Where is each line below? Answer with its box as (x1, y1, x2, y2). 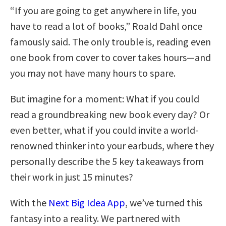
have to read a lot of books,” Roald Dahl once (10, 19, 202, 32)
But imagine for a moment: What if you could (10, 92, 199, 105)
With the (10, 196, 48, 209)
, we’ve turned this (125, 196, 202, 209)
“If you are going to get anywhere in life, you (10, 4, 197, 17)
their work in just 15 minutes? (10, 170, 133, 183)
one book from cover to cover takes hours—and (10, 50, 211, 64)
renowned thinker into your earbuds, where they (10, 139, 214, 152)
